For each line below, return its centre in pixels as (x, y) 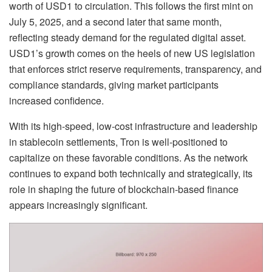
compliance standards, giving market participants (114, 84)
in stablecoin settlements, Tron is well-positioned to (118, 141)
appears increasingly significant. (78, 205)
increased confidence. (56, 100)
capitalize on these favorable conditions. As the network (128, 157)
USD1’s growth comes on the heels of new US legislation (132, 53)
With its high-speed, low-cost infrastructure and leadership (133, 126)
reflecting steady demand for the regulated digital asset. (127, 37)
